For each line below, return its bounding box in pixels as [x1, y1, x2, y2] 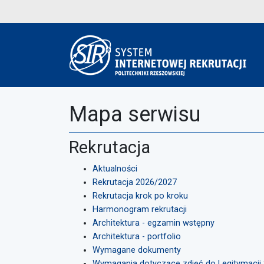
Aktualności [93, 164, 137, 174]
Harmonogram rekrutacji [93, 204, 187, 214]
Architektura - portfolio [93, 232, 181, 242]
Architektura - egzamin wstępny [93, 218, 214, 228]
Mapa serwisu [69, 102, 200, 127]
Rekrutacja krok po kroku [93, 191, 188, 201]
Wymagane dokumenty [93, 245, 181, 255]
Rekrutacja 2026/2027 [93, 177, 177, 187]
